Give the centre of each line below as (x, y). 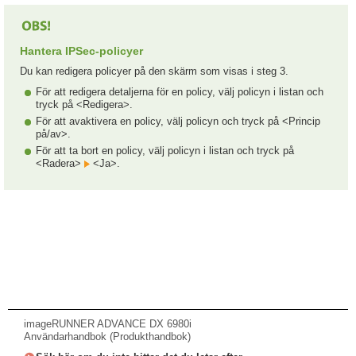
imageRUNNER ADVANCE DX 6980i (108, 324)
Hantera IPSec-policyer (81, 51)
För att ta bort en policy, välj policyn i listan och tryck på (165, 151)
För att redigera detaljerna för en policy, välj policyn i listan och (180, 92)
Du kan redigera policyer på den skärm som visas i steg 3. (154, 71)
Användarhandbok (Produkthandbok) (107, 337)
